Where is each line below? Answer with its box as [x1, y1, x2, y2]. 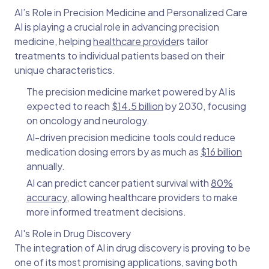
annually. [26, 160, 65, 173]
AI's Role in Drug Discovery [14, 227, 131, 240]
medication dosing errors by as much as [26, 145, 201, 159]
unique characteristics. [14, 64, 115, 77]
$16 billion [201, 145, 242, 159]
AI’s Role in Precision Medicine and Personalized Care [14, 6, 247, 19]
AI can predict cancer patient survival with [26, 177, 211, 190]
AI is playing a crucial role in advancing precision [14, 20, 219, 34]
